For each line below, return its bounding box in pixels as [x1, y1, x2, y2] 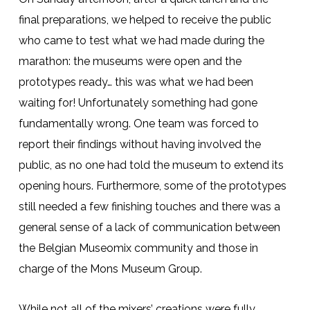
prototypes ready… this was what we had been [18, 75, 253, 89]
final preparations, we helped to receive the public [18, 12, 271, 26]
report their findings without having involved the [18, 137, 261, 151]
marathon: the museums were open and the [18, 54, 241, 68]
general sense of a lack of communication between [18, 220, 280, 234]
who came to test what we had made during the [18, 33, 264, 47]
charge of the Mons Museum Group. [18, 262, 202, 275]
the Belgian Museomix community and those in [18, 241, 258, 255]
